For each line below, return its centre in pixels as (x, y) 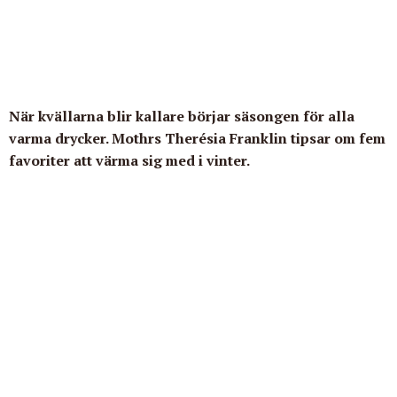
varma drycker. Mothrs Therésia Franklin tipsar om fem (197, 139)
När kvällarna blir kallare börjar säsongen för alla (182, 117)
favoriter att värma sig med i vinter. (129, 161)
